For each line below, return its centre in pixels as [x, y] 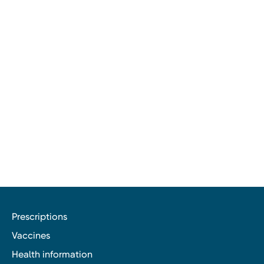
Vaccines [31, 235]
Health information [52, 254]
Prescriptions [39, 216]
